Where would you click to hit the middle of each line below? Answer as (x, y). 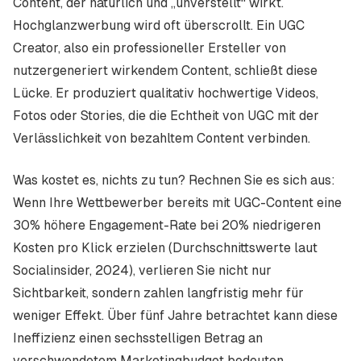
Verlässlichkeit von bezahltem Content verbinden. (162, 138)
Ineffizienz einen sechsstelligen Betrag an (138, 338)
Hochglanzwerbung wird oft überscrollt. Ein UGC (159, 25)
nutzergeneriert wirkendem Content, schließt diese (165, 71)
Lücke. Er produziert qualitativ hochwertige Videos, (166, 93)
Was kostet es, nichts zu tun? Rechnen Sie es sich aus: (174, 180)
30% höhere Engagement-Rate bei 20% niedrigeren (167, 225)
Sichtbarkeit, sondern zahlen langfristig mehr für (158, 293)
